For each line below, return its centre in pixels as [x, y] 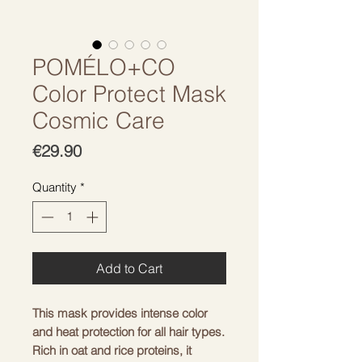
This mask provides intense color [120, 313]
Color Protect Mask [129, 94]
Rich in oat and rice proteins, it [112, 350]
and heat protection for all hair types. [128, 331]
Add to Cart [129, 268]
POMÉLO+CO [104, 67]
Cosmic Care [99, 120]
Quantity [55, 187]
